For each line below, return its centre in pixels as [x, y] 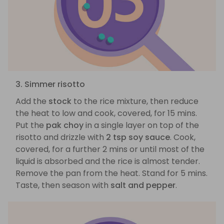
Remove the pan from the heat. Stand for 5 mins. [111, 173]
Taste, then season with [63, 185]
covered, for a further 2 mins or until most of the [110, 149]
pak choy [65, 125]
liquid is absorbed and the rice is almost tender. [108, 161]
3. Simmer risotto [50, 84]
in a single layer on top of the [141, 125]
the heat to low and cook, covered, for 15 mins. [106, 113]
